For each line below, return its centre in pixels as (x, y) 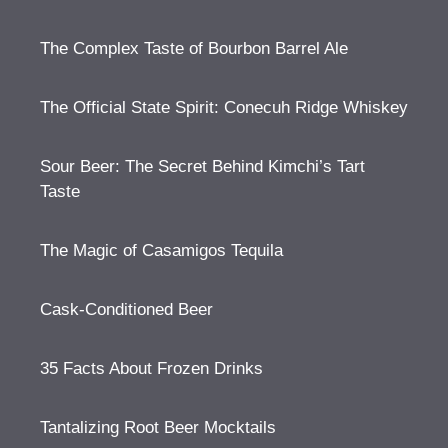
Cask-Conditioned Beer (126, 309)
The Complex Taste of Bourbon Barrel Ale (194, 48)
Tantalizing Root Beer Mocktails (158, 427)
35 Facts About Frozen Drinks (151, 368)
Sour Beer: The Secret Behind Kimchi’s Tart (202, 166)
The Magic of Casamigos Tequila (161, 250)
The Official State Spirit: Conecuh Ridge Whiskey (224, 107)
